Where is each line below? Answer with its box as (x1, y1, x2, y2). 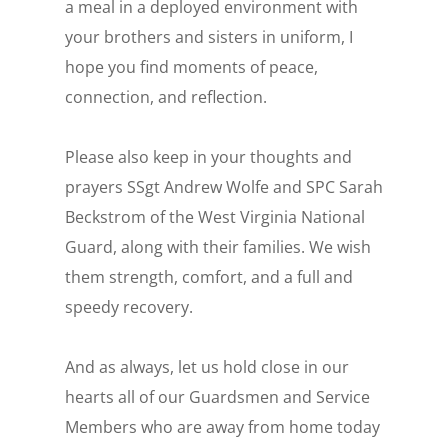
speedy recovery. (64, 296, 193, 319)
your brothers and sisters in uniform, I (64, 26, 353, 49)
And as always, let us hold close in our (64, 356, 349, 379)
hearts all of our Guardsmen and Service (64, 386, 370, 409)
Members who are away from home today (64, 416, 380, 439)
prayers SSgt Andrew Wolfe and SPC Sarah (64, 176, 383, 199)
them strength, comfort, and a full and (64, 266, 353, 289)
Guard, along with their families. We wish (64, 236, 371, 259)
